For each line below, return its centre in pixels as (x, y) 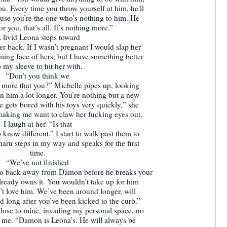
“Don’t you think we (37, 75)
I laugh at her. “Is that (37, 123)
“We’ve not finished (37, 162)
